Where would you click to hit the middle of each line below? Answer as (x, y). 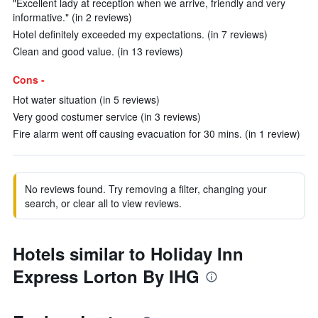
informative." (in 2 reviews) (72, 17)
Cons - (29, 79)
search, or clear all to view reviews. (103, 203)
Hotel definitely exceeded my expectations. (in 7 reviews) (140, 34)
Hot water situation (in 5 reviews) (86, 99)
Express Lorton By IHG (106, 276)
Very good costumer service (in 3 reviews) (107, 116)
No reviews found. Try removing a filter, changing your (146, 189)
